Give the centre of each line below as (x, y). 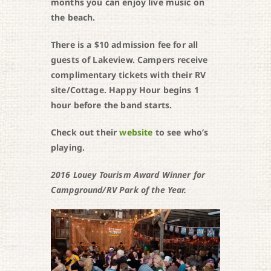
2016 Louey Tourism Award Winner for (128, 175)
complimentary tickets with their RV (128, 75)
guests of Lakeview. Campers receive (129, 60)
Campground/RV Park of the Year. (119, 190)
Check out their (85, 132)
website (136, 132)
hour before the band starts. (111, 105)
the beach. (73, 18)
